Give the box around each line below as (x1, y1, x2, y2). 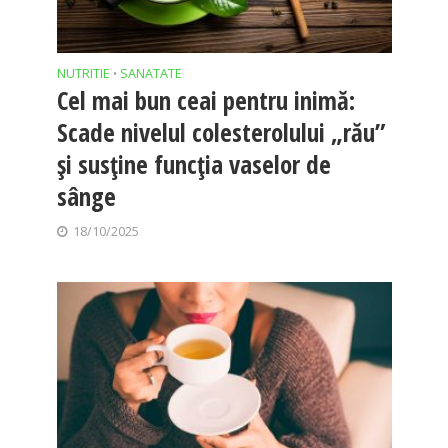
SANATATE (119, 64, 182, 82)
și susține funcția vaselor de (56, 146, 331, 181)
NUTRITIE (56, 64, 110, 82)
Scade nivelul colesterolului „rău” (56, 114, 385, 149)
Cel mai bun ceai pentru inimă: (56, 82, 355, 117)
